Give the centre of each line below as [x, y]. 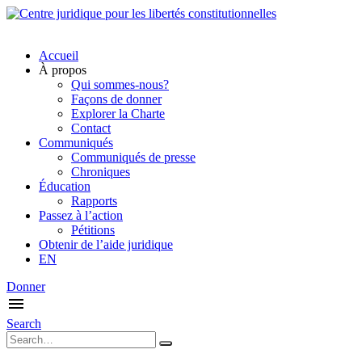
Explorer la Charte [118, 114]
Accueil [59, 55]
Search [24, 324]
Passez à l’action [81, 215]
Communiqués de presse [133, 157]
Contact [91, 128]
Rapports [94, 201]
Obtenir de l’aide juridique [106, 244]
